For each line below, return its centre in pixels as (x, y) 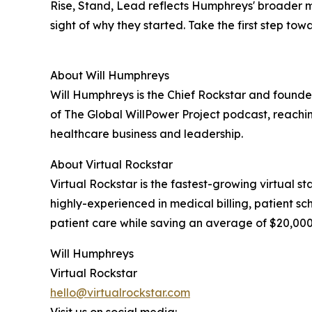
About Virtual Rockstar (111, 164)
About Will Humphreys (110, 75)
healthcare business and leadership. (147, 134)
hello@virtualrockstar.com (120, 292)
